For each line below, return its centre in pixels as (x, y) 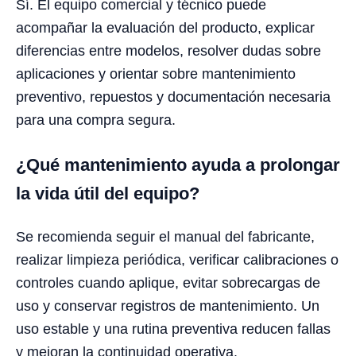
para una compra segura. (96, 120)
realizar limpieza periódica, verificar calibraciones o (177, 259)
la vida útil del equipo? (108, 193)
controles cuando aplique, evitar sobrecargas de (168, 282)
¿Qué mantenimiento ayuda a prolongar (178, 164)
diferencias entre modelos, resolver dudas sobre (168, 50)
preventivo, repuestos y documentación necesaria (173, 97)
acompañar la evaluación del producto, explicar (165, 27)
